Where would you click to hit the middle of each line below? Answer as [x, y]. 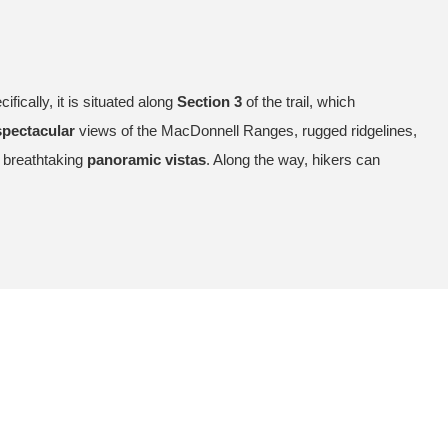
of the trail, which [298, 101]
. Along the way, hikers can [293, 159]
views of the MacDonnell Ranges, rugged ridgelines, [246, 130]
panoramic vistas [146, 159]
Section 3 [209, 101]
